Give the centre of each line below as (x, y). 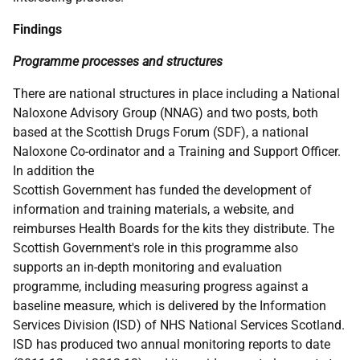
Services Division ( (65, 325)
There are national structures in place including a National (176, 94)
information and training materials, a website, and (153, 209)
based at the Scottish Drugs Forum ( (115, 132)
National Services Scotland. (265, 325)
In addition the (53, 171)
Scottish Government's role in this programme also (155, 248)
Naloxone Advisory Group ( (88, 113)
